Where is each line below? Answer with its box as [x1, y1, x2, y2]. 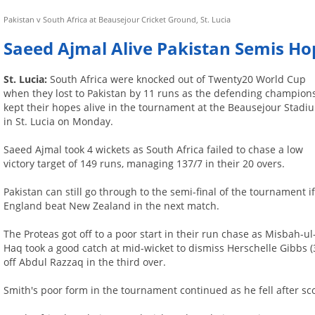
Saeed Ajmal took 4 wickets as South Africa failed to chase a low [4, 143, 304, 157]
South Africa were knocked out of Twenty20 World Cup [50, 72, 307, 86]
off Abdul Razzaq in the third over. [4, 255, 167, 269]
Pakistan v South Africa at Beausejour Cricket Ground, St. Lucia [4, 14, 231, 25]
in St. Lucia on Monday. [4, 115, 114, 129]
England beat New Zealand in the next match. [4, 199, 220, 213]
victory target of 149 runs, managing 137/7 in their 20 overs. [4, 157, 285, 171]
